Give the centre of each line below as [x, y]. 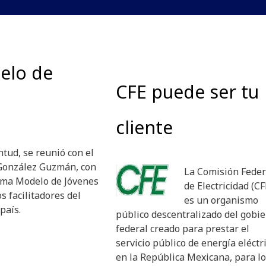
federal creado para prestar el [183, 229]
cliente [144, 128]
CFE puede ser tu [187, 92]
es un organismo [221, 200]
